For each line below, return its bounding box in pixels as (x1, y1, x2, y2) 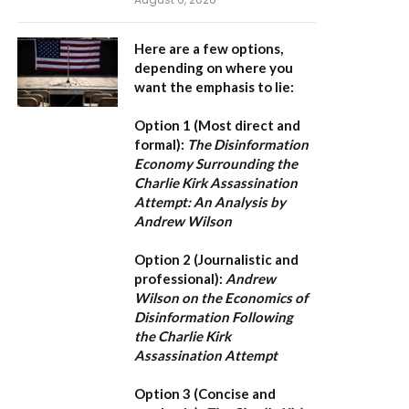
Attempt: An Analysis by (134, 194, 286, 210)
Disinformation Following (134, 309, 293, 325)
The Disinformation (187, 136, 309, 152)
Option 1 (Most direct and (134, 117, 300, 133)
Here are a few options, (134, 40, 283, 57)
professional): (134, 270, 223, 287)
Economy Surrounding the (134, 155, 298, 172)
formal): (134, 136, 184, 152)
